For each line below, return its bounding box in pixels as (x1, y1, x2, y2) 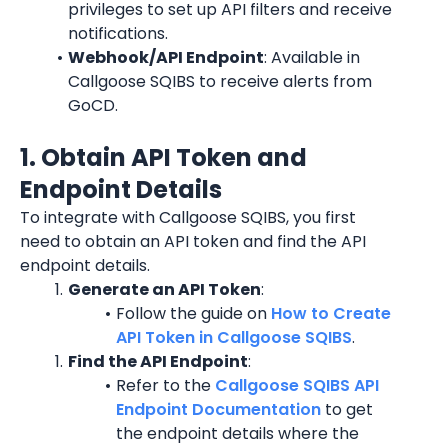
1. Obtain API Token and (20, 141, 307, 174)
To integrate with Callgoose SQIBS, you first (20, 206, 356, 229)
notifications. (68, 22, 168, 45)
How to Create (270, 302, 391, 325)
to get (321, 398, 373, 421)
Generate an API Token (67, 278, 261, 301)
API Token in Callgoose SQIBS (116, 326, 352, 349)
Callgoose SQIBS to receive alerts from (68, 70, 372, 93)
